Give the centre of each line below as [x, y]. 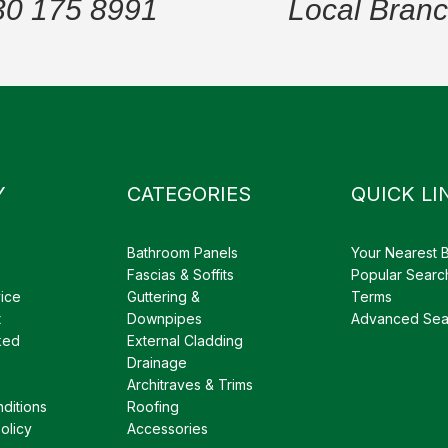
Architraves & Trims [190, 384]
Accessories [167, 428]
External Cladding [185, 340]
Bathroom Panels [182, 252]
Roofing [153, 406]
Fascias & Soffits [180, 274]
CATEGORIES [189, 193]
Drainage [157, 362]
